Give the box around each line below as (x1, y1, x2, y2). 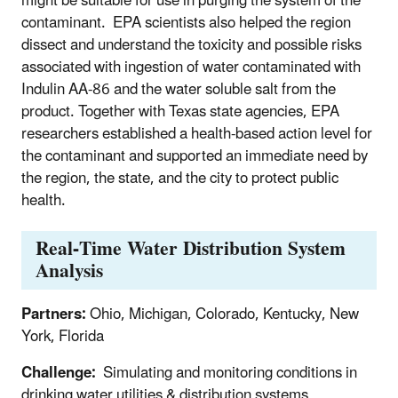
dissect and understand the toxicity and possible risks (21, 28, 362, 61)
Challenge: (21, 357, 103, 390)
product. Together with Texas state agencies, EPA (21, 95, 339, 128)
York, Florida (21, 321, 104, 354)
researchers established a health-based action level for (21, 117, 372, 150)
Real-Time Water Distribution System (36, 229, 346, 270)
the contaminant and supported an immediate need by (21, 139, 368, 172)
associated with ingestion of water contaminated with (21, 51, 361, 84)
